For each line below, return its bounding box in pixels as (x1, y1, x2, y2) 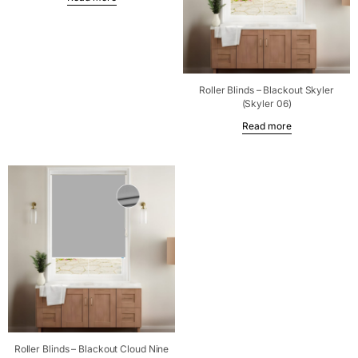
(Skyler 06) (241, 97, 292, 110)
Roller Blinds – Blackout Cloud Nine (14, 343, 169, 356)
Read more (241, 120, 292, 133)
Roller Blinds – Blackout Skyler (199, 84, 334, 97)
